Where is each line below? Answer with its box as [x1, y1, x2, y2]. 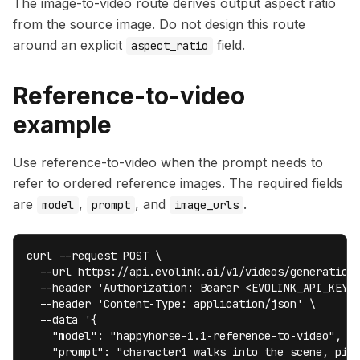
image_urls [174, 198, 239, 212]
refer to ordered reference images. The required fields [13, 175, 343, 191]
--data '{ [27, 313, 97, 327]
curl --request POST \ [27, 248, 162, 263]
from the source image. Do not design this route [13, 16, 305, 32]
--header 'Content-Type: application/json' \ [27, 297, 316, 311]
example [13, 110, 112, 139]
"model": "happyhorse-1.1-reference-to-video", [27, 329, 342, 343]
